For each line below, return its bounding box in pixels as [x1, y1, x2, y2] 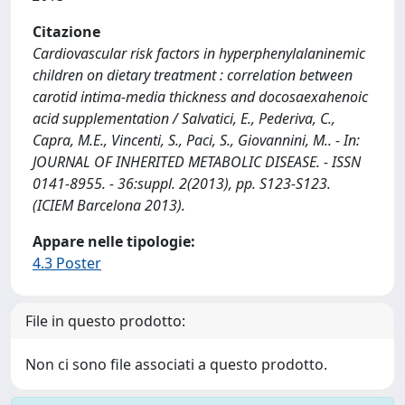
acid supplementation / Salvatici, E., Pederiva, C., [33, 108, 335, 128]
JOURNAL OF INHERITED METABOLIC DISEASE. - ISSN [33, 152, 361, 172]
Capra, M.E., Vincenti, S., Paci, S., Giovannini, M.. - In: [33, 130, 360, 150]
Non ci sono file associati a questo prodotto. [25, 354, 327, 374]
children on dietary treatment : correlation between [33, 65, 353, 85]
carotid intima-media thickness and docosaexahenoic [33, 87, 368, 107]
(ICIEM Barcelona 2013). [33, 195, 185, 215]
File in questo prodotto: [25, 311, 185, 331]
